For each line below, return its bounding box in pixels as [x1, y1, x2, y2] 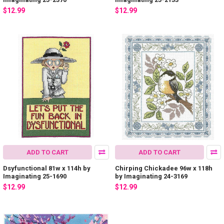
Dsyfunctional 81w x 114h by [3, 164, 90, 172]
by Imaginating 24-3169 [115, 172, 187, 180]
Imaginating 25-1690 [3, 172, 66, 180]
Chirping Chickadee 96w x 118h [115, 164, 212, 172]
